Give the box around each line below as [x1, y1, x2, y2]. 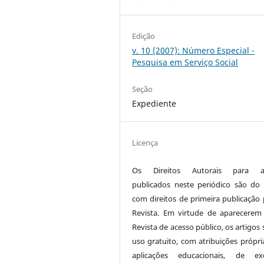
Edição [132, 30, 156, 41]
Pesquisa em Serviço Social [132, 56, 239, 68]
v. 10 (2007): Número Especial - [132, 44, 255, 56]
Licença [132, 137, 159, 148]
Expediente [132, 97, 177, 109]
